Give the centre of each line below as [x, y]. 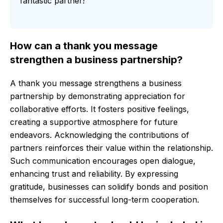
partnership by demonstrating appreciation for [98, 96]
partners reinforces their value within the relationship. [111, 148]
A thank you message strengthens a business [96, 83]
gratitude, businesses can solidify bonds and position [109, 187]
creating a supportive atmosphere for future [94, 122]
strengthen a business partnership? [96, 60]
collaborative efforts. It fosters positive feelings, [100, 109]
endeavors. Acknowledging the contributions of [100, 135]
